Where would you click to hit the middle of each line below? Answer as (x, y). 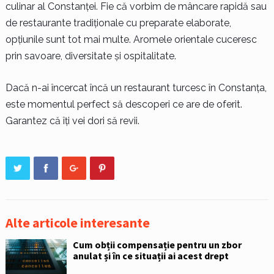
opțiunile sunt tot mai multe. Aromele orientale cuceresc (131, 39)
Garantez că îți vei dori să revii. (72, 120)
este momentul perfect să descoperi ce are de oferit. (124, 104)
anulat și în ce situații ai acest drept (150, 255)
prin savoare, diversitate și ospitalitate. (91, 56)
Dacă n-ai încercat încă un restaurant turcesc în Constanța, (136, 87)
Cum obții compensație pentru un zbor (157, 244)
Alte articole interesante (77, 222)
